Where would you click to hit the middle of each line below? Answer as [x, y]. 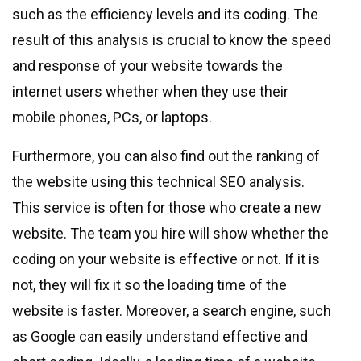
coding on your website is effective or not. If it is [166, 259]
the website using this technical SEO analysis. [158, 182]
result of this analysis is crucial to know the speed [172, 40]
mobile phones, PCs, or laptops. [112, 118]
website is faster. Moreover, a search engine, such [172, 311]
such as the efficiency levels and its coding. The [165, 15]
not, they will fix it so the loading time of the [149, 285]
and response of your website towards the [147, 66]
